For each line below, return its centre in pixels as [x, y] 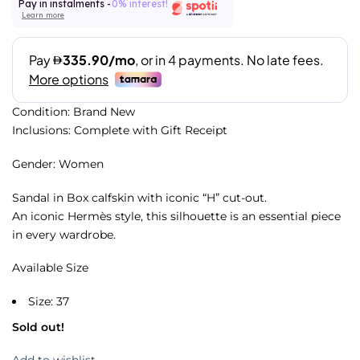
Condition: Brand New [74, 112]
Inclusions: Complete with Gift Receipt [120, 131]
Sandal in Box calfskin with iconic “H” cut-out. [139, 197]
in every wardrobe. [64, 234]
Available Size [50, 268]
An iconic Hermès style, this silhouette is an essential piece [176, 216]
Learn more [43, 14]
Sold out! [38, 327]
